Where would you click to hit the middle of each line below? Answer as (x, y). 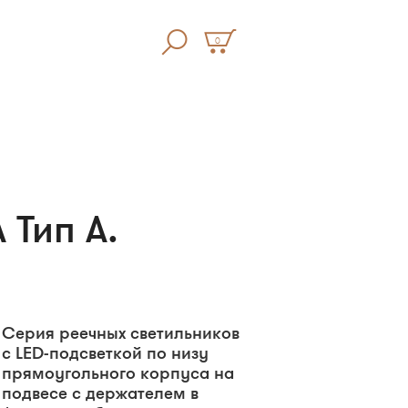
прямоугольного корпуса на (118, 373)
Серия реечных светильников (121, 333)
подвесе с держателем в (100, 393)
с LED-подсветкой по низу (105, 353)
